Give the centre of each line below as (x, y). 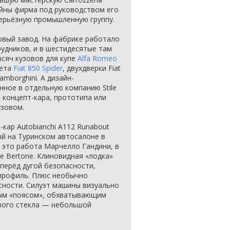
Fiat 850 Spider (38, 68)
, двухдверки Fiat (92, 68)
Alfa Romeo (97, 58)
